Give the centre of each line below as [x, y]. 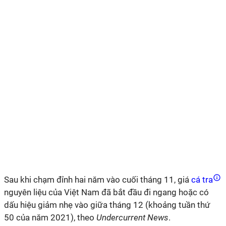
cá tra [202, 180]
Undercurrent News [132, 217]
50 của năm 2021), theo [50, 217]
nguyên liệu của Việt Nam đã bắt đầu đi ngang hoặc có [106, 192]
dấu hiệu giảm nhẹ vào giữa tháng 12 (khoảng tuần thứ [107, 205]
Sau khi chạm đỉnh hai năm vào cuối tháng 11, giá [97, 180]
